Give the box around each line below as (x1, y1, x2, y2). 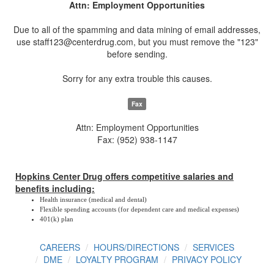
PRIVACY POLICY (172, 253, 242, 265)
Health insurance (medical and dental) (40, 196, 147, 203)
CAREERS (40, 241, 80, 253)
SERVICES (193, 241, 234, 253)
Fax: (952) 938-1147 (97, 133, 177, 146)
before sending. (106, 48, 168, 60)
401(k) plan (40, 215, 73, 223)
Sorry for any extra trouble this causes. (62, 72, 212, 84)
